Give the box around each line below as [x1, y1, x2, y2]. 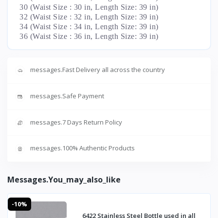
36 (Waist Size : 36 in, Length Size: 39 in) [19, 32, 159, 41]
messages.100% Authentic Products [30, 144, 135, 153]
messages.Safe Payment [30, 91, 104, 100]
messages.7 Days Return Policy [30, 117, 122, 127]
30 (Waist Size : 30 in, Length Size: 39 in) [19, 3, 159, 12]
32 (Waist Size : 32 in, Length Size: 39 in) [19, 13, 159, 21]
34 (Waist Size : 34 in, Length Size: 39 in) [19, 22, 159, 31]
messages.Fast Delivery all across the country [30, 65, 165, 74]
